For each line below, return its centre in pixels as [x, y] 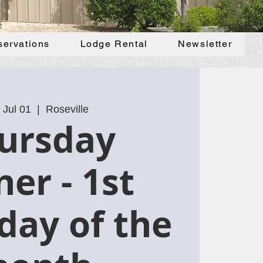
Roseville [68, 109]
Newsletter [205, 44]
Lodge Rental [114, 44]
